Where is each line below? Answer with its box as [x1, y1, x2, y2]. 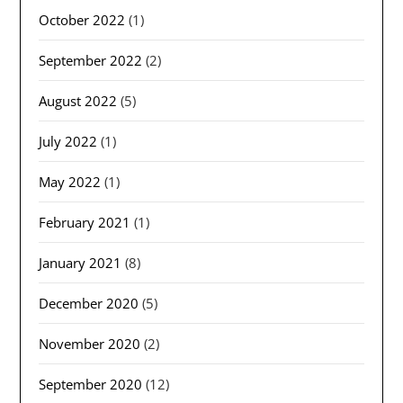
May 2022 [39, 173, 102, 192]
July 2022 [39, 132, 98, 151]
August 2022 [39, 92, 118, 111]
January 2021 [39, 254, 122, 273]
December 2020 [39, 294, 139, 313]
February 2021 [39, 213, 131, 232]
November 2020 [39, 335, 141, 354]
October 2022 [39, 11, 126, 30]
